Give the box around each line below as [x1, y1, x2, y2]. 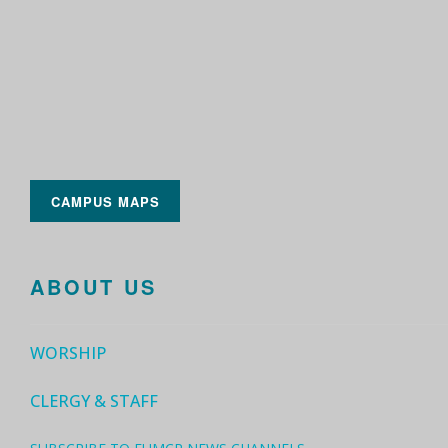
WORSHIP [30, 342, 106, 364]
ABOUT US [30, 272, 157, 301]
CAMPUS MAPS [50, 192, 160, 211]
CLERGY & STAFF [30, 390, 158, 412]
